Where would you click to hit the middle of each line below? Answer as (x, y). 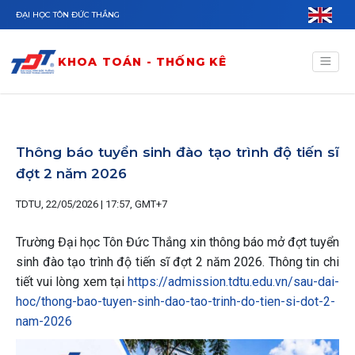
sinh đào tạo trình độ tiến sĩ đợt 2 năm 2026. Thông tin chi (177, 262)
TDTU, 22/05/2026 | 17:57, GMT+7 (92, 204)
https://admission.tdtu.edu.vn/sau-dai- (233, 282)
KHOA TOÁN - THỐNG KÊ (142, 61)
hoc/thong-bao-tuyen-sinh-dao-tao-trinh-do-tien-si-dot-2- (176, 302)
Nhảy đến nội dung (54, 9)
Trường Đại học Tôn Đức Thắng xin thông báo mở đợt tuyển (177, 242)
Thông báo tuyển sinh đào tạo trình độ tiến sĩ (177, 152)
